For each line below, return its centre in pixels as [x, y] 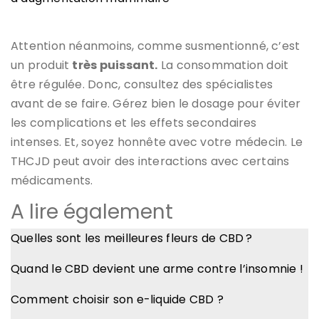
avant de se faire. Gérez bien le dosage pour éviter [156, 103]
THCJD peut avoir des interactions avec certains [150, 161]
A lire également [92, 211]
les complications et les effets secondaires [134, 122]
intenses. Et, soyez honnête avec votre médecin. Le [157, 142]
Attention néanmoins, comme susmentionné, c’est [156, 46]
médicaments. [52, 180]
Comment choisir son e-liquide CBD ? [117, 299]
